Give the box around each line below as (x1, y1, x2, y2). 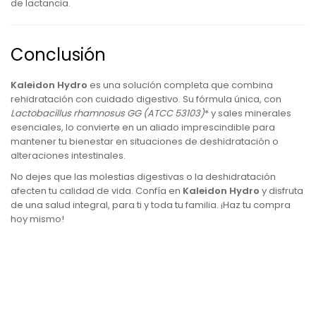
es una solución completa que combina (87, 78, 273, 92)
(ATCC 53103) (141, 107, 205, 120)
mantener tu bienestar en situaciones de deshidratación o (11, 135, 279, 148)
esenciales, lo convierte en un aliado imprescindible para (11, 121, 275, 134)
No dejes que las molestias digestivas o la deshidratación (11, 170, 276, 183)
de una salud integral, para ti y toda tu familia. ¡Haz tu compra (11, 198, 291, 212)
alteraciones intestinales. (11, 149, 126, 162)
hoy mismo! (11, 212, 64, 226)
